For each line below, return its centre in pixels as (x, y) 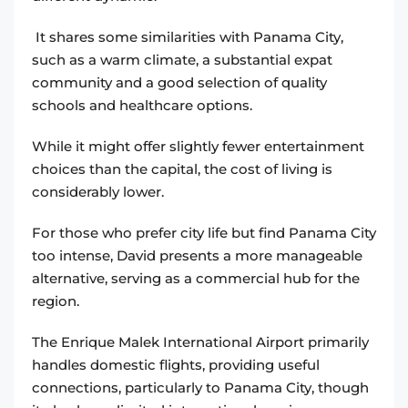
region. (57, 301)
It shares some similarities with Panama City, (188, 37)
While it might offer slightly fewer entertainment (198, 147)
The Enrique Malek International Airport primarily (200, 342)
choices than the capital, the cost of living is (182, 169)
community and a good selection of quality (179, 83)
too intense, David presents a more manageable (197, 256)
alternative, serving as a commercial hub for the (196, 279)
